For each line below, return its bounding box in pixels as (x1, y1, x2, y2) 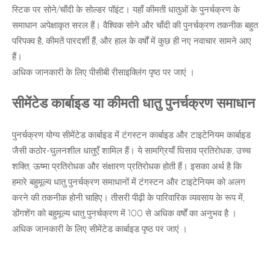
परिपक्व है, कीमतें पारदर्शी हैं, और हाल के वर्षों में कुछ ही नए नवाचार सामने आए (12, 37, 251, 46)
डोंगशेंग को (12, 209, 48, 219)
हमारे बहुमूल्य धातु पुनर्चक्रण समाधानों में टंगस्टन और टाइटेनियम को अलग (12, 178, 245, 187)
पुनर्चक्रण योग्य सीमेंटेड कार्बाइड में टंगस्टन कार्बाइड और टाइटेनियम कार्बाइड (12, 131, 251, 140)
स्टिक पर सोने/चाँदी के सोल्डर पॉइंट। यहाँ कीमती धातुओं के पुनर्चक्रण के (12, 5, 240, 15)
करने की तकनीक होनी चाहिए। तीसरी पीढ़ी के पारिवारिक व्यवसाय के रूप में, (12, 193, 245, 203)
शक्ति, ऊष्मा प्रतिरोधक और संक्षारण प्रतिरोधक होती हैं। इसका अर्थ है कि (12, 162, 242, 172)
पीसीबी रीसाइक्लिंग (89, 68, 146, 78)
